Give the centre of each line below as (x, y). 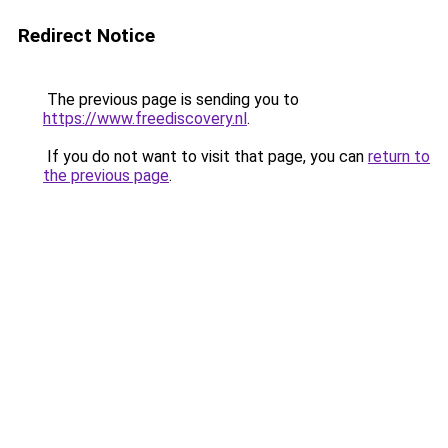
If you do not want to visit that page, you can (205, 156)
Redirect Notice (86, 35)
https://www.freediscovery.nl (145, 118)
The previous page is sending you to (171, 99)
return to (399, 156)
